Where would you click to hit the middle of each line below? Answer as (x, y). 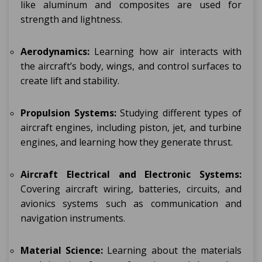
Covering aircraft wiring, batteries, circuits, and (131, 189)
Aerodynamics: (55, 51)
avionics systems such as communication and (131, 204)
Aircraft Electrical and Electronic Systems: (131, 174)
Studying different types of (179, 113)
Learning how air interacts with (166, 51)
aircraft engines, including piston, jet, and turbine (131, 127)
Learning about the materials (173, 250)
